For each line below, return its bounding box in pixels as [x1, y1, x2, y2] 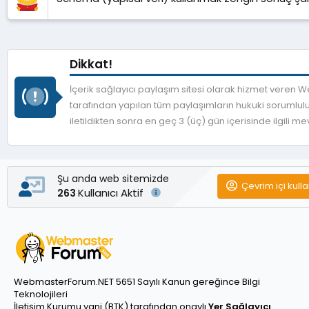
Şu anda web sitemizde [57, 171, 169, 186]
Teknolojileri [14, 288, 68, 301]
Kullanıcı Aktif [78, 185, 146, 200]
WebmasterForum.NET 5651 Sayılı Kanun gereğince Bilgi [14, 275, 260, 288]
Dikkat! [70, 55, 112, 72]
